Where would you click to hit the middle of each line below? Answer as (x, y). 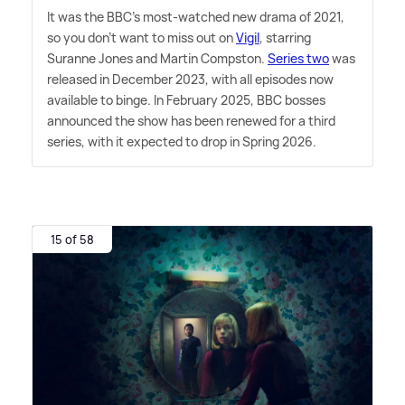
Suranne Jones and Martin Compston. (157, 58)
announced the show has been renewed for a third (191, 120)
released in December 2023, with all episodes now (190, 79)
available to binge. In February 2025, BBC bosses (186, 99)
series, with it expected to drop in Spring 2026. (182, 141)
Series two (298, 58)
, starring (285, 37)
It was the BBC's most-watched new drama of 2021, (196, 16)
